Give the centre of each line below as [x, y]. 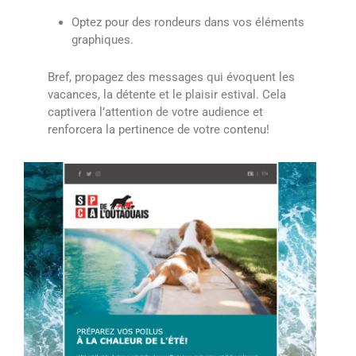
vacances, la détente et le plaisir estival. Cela [167, 95]
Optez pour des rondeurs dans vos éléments [188, 23]
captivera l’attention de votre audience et [155, 112]
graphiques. [103, 40]
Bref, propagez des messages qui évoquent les [171, 77]
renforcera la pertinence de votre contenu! [159, 130]
